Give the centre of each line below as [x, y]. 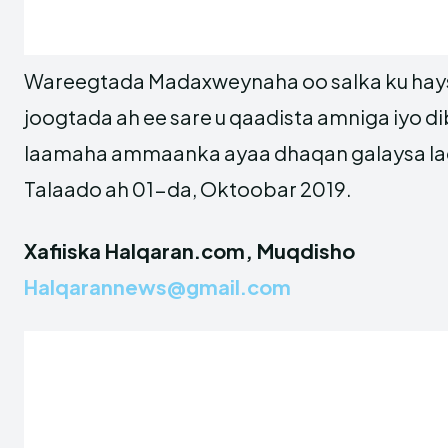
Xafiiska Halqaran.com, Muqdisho [189, 250]
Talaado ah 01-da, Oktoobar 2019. [188, 188]
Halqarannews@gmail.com [157, 286]
